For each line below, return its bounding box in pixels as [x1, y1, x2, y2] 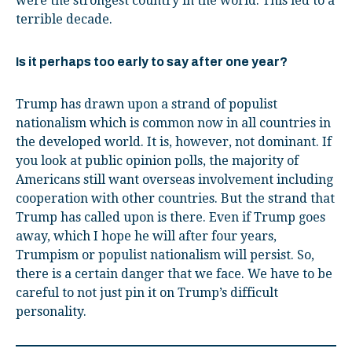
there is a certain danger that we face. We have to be [16, 266, 332, 281]
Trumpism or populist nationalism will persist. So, [16, 247, 314, 262]
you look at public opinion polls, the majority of [16, 152, 299, 168]
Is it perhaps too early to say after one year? [16, 54, 288, 68]
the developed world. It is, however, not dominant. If [16, 134, 332, 149]
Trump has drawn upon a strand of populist [16, 96, 277, 112]
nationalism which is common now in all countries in [16, 115, 331, 130]
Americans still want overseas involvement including [16, 171, 333, 187]
